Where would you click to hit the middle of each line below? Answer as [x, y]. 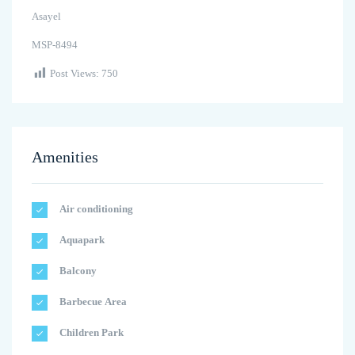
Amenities [65, 157]
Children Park [90, 332]
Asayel [46, 16]
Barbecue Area [92, 301]
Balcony [77, 270]
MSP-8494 [55, 44]
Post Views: [74, 73]
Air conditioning [95, 208]
